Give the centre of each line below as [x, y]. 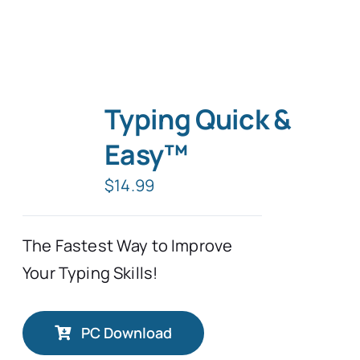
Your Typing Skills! [90, 272]
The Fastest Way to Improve [128, 245]
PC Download [126, 332]
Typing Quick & [198, 119]
